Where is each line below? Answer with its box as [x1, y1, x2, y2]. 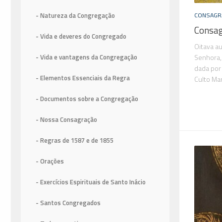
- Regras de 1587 [36, 135, 86, 146]
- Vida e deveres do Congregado [36, 31, 126, 42]
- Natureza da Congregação [36, 10, 115, 21]
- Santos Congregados [36, 198, 101, 208]
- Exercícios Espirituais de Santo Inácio [36, 177, 146, 187]
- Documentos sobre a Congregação [36, 94, 138, 104]
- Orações [36, 156, 64, 166]
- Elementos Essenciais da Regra [36, 73, 130, 83]
